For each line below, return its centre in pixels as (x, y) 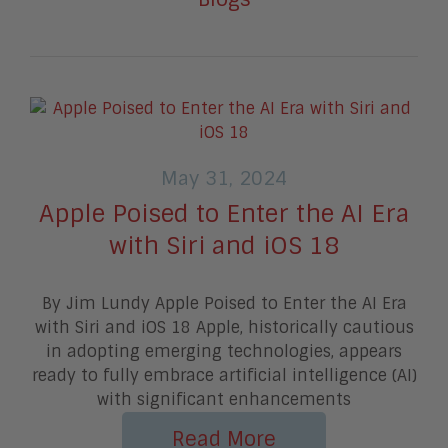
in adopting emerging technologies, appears (224, 351)
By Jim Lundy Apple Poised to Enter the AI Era (224, 303)
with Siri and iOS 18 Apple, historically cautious (224, 327)
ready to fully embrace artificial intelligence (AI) (224, 375)
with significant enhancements (224, 399)
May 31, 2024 (224, 178)
